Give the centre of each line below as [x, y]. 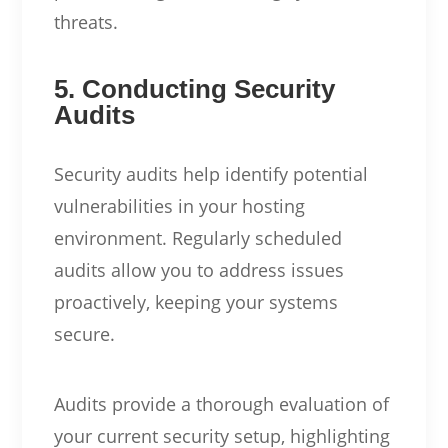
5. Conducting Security [194, 88]
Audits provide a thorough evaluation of [221, 403]
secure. [84, 333]
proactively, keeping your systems [195, 301]
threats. [85, 21]
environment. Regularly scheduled [197, 237]
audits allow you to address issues [198, 269]
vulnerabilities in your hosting [179, 205]
